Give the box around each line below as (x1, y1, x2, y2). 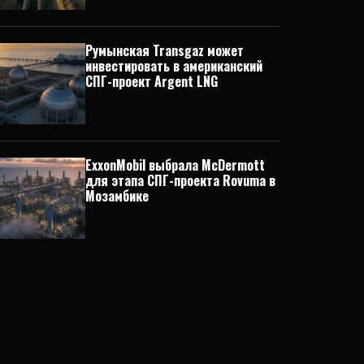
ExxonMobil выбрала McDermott (84, 154, 265, 175)
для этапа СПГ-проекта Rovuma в (84, 170, 275, 190)
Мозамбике (84, 185, 149, 206)
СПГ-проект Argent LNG (84, 71, 218, 91)
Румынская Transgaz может (84, 40, 244, 60)
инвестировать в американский (84, 55, 262, 76)
